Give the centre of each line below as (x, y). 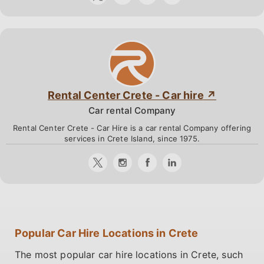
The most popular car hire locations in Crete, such (129, 254)
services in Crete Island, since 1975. (132, 138)
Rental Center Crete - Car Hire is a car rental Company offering (132, 128)
